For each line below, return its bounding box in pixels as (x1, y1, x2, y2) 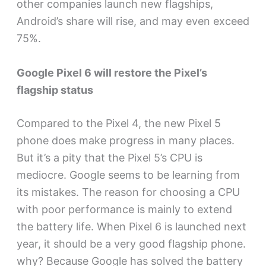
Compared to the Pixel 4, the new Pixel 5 (16, 116, 221, 129)
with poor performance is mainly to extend (16, 202, 232, 216)
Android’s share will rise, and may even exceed (16, 14, 249, 27)
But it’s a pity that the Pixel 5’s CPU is (16, 151, 202, 164)
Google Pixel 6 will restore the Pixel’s (16, 66, 207, 79)
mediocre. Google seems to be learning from (16, 168, 240, 181)
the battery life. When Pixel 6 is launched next (16, 220, 246, 233)
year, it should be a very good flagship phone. (16, 237, 246, 250)
